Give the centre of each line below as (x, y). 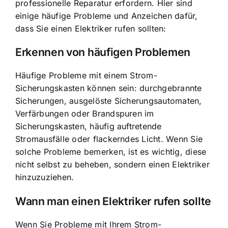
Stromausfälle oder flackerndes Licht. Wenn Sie (109, 139)
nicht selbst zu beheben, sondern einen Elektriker (112, 165)
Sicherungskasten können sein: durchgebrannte (109, 88)
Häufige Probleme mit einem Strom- (86, 76)
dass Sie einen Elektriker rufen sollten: (91, 28)
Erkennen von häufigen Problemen (103, 52)
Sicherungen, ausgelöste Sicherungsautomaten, (109, 101)
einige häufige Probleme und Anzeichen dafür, (107, 16)
